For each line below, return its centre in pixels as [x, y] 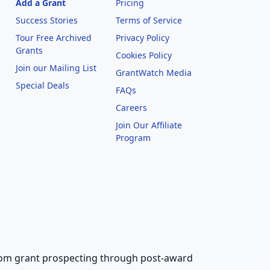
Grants [29, 50]
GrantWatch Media [153, 73]
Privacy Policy [142, 38]
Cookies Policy [143, 55]
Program [133, 138]
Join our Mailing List [56, 68]
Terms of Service [149, 20]
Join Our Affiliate [149, 125]
